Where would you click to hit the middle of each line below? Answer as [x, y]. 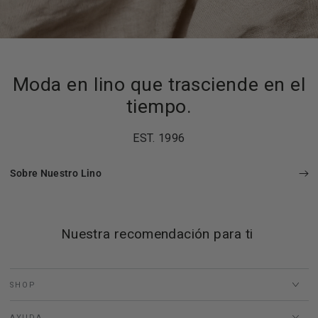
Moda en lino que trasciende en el [159, 84]
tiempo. [159, 106]
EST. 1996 [159, 138]
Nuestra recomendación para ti [159, 234]
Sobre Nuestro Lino [55, 174]
